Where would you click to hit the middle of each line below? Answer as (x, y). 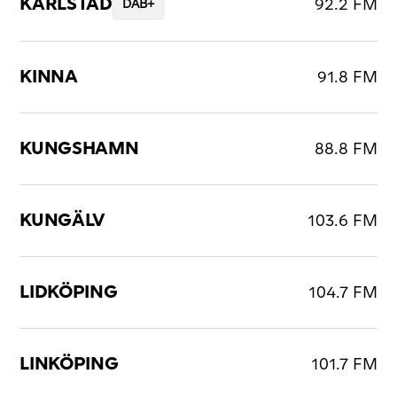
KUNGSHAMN (79, 149)
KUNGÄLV (63, 221)
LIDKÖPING (69, 293)
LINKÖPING (69, 365)
